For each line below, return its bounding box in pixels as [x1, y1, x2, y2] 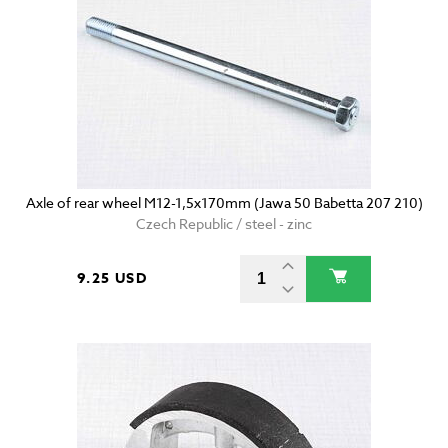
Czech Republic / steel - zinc [136, 214, 312, 234]
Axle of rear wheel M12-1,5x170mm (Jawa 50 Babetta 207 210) [25, 193, 423, 213]
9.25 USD [77, 268, 148, 290]
